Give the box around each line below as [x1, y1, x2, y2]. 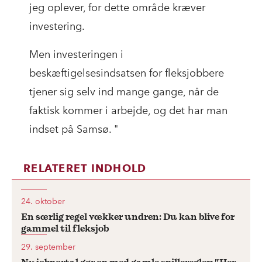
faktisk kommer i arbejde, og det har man [29, 104, 227, 118]
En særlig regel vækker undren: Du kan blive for [21, 211, 235, 223]
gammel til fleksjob [21, 222, 109, 235]
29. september [21, 242, 75, 253]
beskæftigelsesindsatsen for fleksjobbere [29, 67, 224, 80]
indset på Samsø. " [29, 123, 118, 136]
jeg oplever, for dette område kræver [29, 1, 205, 15]
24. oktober [21, 196, 65, 207]
